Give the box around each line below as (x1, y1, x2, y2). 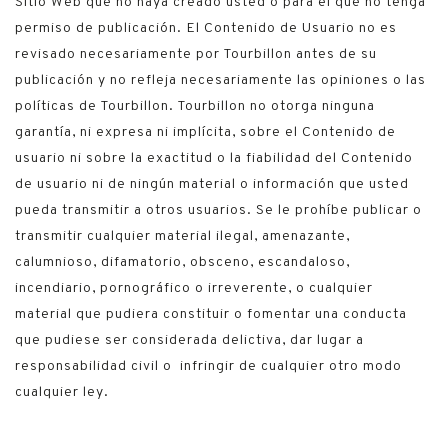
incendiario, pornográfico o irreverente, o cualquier (15, 281, 373, 296)
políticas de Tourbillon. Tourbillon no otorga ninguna (15, 99, 375, 114)
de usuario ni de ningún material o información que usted (15, 177, 409, 192)
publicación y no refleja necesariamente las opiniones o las (15, 73, 426, 88)
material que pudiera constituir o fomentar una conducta (15, 307, 407, 322)
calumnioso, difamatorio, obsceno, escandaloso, (15, 255, 350, 270)
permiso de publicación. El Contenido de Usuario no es (15, 21, 397, 36)
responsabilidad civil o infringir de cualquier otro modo (15, 359, 402, 374)
